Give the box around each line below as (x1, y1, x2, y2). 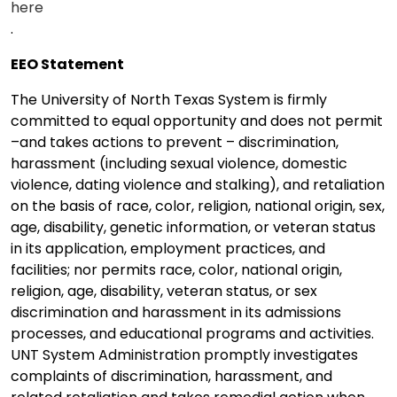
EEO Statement (11, 53, 124, 74)
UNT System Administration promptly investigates (11, 344, 358, 365)
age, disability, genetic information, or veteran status (11, 216, 376, 237)
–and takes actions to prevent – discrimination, (11, 131, 339, 152)
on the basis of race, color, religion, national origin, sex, (11, 195, 385, 216)
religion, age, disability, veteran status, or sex (11, 280, 317, 301)
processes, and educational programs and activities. (11, 323, 374, 344)
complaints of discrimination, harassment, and (11, 365, 332, 386)
